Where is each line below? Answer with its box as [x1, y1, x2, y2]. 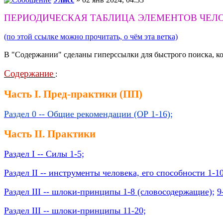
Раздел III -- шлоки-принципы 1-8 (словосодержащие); [4, 187, 215, 197]
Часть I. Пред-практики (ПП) [4, 88, 142, 100]
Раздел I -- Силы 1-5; [4, 149, 84, 159]
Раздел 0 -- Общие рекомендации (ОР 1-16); [4, 109, 173, 119]
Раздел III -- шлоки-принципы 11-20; [4, 206, 146, 216]
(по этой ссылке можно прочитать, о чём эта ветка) [4, 32, 178, 41]
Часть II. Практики [4, 128, 96, 140]
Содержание [4, 68, 53, 79]
